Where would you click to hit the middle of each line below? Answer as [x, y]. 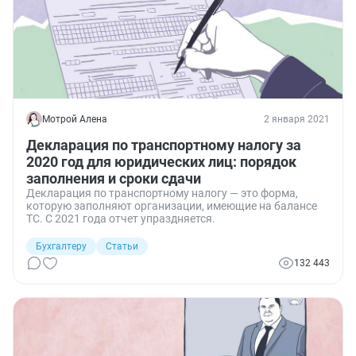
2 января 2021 [297, 119]
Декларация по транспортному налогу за [164, 145]
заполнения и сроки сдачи [114, 178]
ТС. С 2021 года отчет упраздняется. [121, 219]
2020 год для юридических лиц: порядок [161, 162]
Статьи [122, 246]
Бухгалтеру [61, 246]
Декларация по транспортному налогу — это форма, [162, 193]
